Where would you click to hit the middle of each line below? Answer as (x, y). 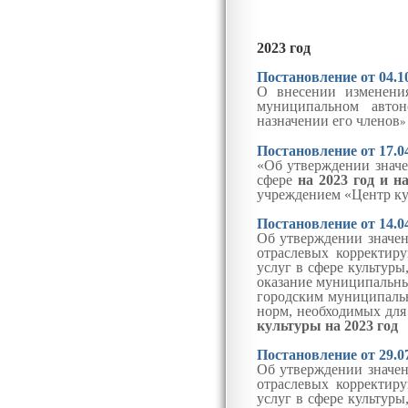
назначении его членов (328, 121)
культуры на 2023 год (329, 326)
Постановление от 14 (325, 224)
